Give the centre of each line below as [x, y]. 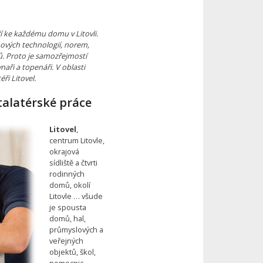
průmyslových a [76, 229]
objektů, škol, [72, 252]
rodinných [67, 173]
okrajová [64, 151]
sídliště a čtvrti [73, 162]
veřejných [66, 240]
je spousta [68, 207]
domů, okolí [70, 185]
